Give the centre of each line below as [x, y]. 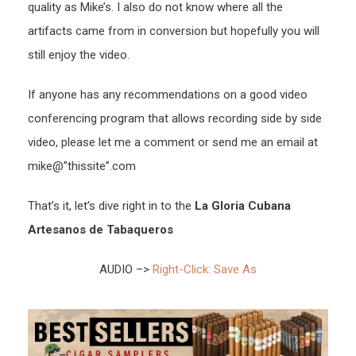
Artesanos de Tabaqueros [101, 230]
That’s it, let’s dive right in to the [111, 206]
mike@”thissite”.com [82, 166]
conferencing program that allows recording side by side [175, 119]
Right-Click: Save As [205, 270]
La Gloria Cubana [243, 206]
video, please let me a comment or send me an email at [173, 143]
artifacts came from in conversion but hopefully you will [174, 31]
